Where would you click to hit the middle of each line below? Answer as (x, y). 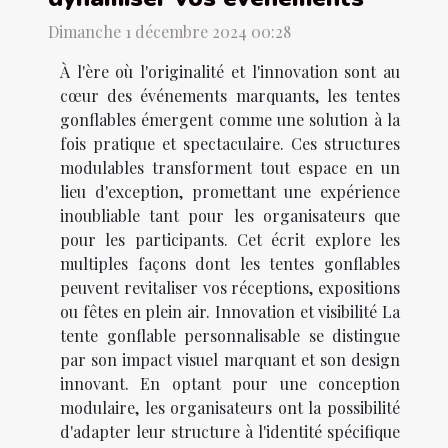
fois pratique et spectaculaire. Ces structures (230, 143)
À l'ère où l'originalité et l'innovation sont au (230, 71)
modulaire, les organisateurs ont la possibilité (230, 407)
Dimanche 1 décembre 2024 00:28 (169, 31)
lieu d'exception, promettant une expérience (230, 191)
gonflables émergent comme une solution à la (230, 119)
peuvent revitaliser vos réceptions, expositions (230, 287)
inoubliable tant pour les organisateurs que (230, 215)
